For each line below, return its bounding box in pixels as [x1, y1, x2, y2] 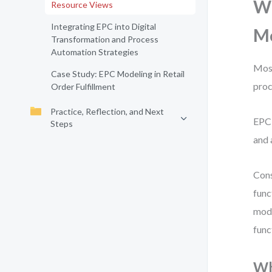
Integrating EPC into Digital [51, 21, 156, 32]
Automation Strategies [51, 47, 138, 57]
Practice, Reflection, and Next [50, 106, 164, 117]
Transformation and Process [51, 34, 158, 44]
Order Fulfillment [51, 81, 115, 92]
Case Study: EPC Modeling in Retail [51, 69, 185, 79]
